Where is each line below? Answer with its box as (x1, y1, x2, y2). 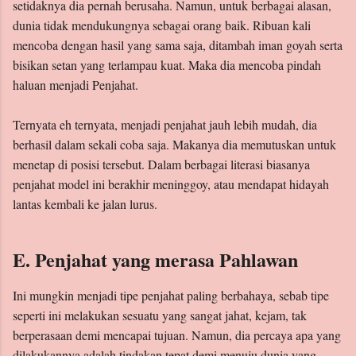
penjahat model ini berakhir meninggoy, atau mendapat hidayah (13, 176, 329, 193)
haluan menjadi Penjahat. (13, 76, 138, 94)
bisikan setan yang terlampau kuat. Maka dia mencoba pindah (13, 56, 321, 74)
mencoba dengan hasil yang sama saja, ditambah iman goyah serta (13, 37, 342, 54)
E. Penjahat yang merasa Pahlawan (13, 246, 298, 274)
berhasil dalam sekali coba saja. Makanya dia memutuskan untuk (13, 136, 336, 153)
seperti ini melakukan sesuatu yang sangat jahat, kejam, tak (13, 307, 307, 324)
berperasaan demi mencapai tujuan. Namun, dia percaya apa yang (13, 327, 341, 344)
